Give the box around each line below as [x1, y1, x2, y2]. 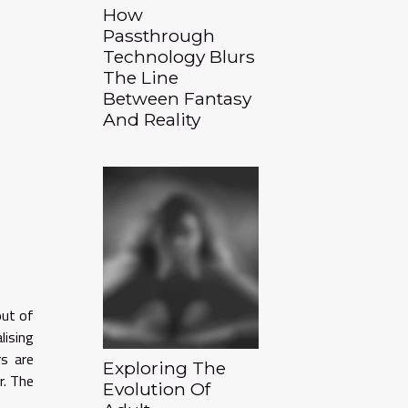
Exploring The [103, 357, 226, 379]
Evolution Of [103, 378, 210, 400]
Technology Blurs [103, 46, 255, 67]
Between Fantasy [103, 87, 251, 109]
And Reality [103, 108, 200, 130]
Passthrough [103, 25, 215, 46]
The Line [103, 66, 178, 88]
